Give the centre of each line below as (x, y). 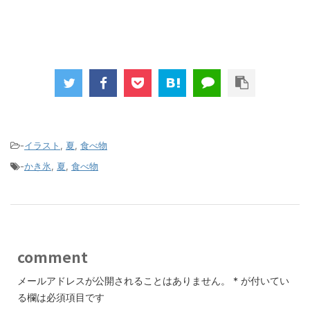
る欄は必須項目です (61, 297)
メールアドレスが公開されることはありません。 (124, 280)
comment (53, 256)
